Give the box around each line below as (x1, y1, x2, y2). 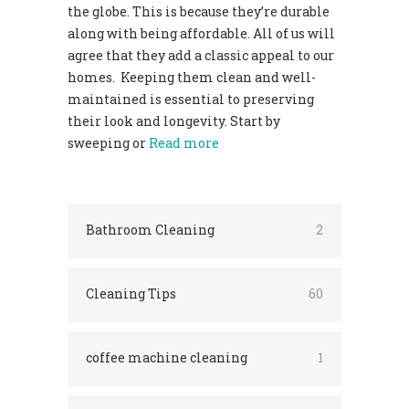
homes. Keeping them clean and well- (68, 68, 316, 86)
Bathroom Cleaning (86, 220, 215, 238)
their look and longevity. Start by (68, 111, 280, 130)
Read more (149, 133, 219, 152)
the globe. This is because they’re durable (68, 2, 330, 20)
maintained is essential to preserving (68, 89, 314, 108)
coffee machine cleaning (86, 348, 247, 366)
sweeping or (68, 133, 149, 152)
